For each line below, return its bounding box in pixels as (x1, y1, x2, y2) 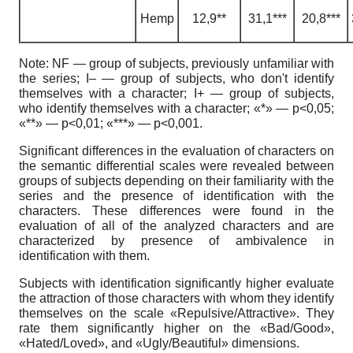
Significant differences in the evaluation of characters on (19, 144, 334, 158)
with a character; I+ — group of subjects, (83, 87, 334, 100)
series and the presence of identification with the (19, 189, 334, 203)
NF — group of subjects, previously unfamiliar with (49, 57, 334, 70)
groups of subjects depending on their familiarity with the (19, 174, 334, 188)
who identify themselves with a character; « (19, 102, 261, 115)
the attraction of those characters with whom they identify (19, 292, 334, 305)
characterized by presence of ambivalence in (19, 234, 334, 247)
